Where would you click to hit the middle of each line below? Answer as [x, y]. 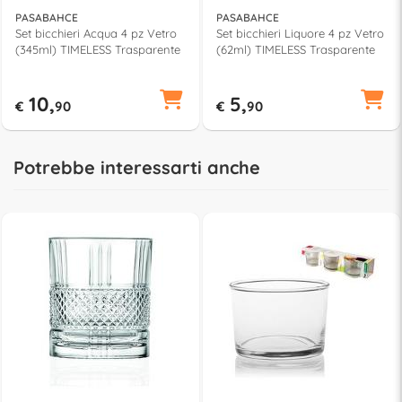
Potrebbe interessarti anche [137, 167]
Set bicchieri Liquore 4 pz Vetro [300, 33]
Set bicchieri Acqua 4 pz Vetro [96, 33]
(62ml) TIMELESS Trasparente [296, 49]
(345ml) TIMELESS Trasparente [98, 49]
